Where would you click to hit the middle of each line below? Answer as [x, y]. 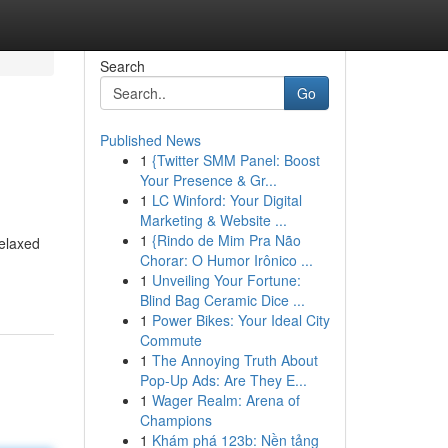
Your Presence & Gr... [208, 180]
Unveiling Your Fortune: [226, 280]
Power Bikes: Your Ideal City [240, 320]
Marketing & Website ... [213, 220]
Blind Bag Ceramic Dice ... [222, 300]
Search [122, 66]
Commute [170, 340]
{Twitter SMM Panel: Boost [235, 160]
